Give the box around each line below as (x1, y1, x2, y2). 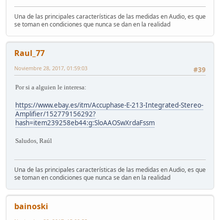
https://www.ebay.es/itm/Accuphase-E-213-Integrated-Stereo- (15, 100, 203, 110)
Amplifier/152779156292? (15, 109, 96, 118)
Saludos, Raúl (15, 137, 52, 144)
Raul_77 (14, 48, 45, 59)
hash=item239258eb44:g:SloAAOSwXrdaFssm (15, 118, 155, 127)
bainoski (14, 201, 48, 212)
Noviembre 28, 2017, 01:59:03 (14, 64, 87, 72)
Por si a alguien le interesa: (15, 83, 86, 91)
